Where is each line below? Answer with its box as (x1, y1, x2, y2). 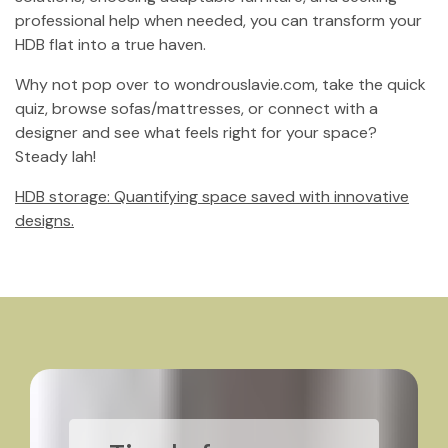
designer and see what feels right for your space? (15, 122, 377, 143)
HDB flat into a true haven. (15, 34, 206, 55)
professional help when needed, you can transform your (15, 10, 422, 31)
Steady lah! (15, 146, 96, 167)
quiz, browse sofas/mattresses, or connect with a (15, 98, 378, 119)
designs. (15, 210, 74, 231)
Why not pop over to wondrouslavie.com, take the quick (15, 74, 426, 95)
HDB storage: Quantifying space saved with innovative (15, 186, 409, 207)
